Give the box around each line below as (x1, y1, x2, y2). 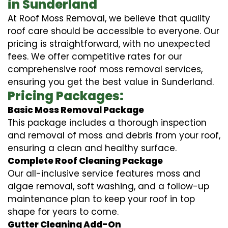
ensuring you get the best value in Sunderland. (8, 75, 214, 88)
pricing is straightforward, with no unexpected (8, 37, 210, 50)
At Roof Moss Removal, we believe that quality (8, 12, 210, 24)
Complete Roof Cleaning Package (8, 154, 163, 167)
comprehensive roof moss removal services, (8, 63, 203, 75)
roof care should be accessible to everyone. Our (8, 24, 219, 37)
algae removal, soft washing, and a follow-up (8, 180, 209, 192)
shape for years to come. (8, 205, 119, 218)
